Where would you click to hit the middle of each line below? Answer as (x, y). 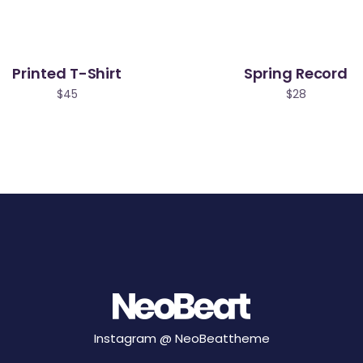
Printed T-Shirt (67, 73)
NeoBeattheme (222, 338)
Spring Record (296, 73)
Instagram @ (134, 338)
